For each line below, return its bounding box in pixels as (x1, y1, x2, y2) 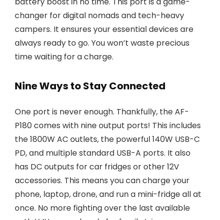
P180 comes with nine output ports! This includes (15, 120, 201, 131)
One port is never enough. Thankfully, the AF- (15, 106, 189, 117)
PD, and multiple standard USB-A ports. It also (15, 147, 191, 159)
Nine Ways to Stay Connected (15, 79, 165, 93)
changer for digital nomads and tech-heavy (15, 10, 184, 21)
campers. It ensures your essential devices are (15, 24, 193, 35)
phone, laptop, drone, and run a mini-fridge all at (15, 189, 201, 200)
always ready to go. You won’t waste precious (15, 37, 190, 49)
